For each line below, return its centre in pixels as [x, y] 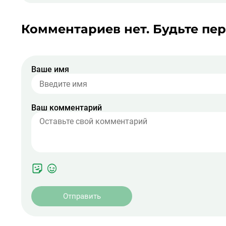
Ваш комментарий [67, 108]
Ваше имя [50, 69]
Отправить [82, 196]
